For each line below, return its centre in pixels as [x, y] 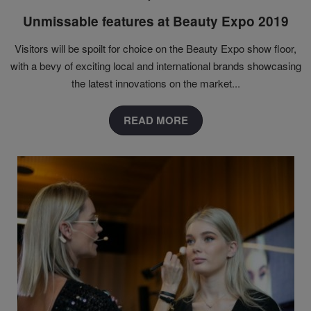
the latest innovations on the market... [155, 83]
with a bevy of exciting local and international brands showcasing [155, 66]
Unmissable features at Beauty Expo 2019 [155, 22]
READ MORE [155, 120]
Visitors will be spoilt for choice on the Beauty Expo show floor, [155, 49]
